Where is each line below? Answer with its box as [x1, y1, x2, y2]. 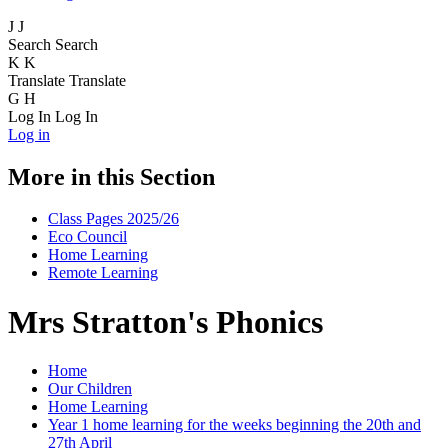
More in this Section [8, 163, 215, 190]
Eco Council [48, 228, 127, 246]
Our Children [48, 380, 132, 398]
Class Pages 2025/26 [48, 210, 179, 228]
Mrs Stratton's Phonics [8, 303, 323, 340]
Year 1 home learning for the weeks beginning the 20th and [48, 416, 421, 434]
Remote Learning [48, 264, 158, 282]
